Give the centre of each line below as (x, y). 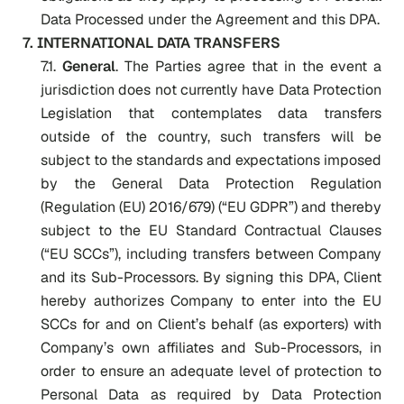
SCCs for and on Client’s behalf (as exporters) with (211, 324)
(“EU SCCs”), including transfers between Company (211, 254)
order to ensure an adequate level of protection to (211, 371)
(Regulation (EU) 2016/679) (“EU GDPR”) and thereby (211, 207)
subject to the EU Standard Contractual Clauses (211, 230)
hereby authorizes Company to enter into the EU (211, 301)
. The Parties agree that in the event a (248, 66)
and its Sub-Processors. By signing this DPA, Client (211, 277)
